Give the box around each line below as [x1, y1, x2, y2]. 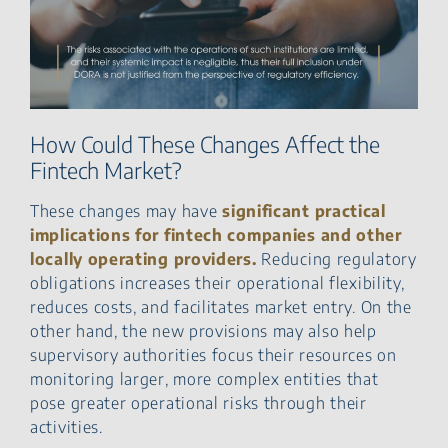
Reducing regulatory [256, 248, 417, 269]
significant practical [222, 200, 386, 221]
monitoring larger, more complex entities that [30, 368, 379, 389]
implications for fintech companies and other [30, 224, 402, 245]
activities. [30, 416, 103, 437]
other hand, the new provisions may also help [30, 320, 377, 341]
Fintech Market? [30, 155, 182, 184]
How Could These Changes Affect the [30, 129, 380, 158]
